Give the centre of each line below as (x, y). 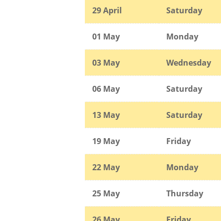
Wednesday (189, 62)
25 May (106, 193)
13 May (106, 115)
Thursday (185, 193)
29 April (107, 10)
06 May (106, 89)
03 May (106, 62)
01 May (106, 36)
